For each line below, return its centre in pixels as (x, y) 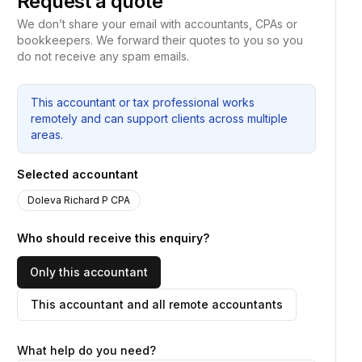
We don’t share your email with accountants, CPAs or (157, 24)
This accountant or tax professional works (143, 102)
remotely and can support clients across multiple (159, 118)
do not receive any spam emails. (103, 56)
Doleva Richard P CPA (79, 200)
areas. (47, 135)
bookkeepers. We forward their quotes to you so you (160, 40)
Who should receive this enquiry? (113, 238)
